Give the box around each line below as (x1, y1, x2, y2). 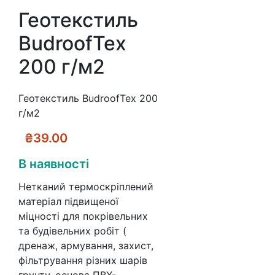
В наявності (18, 157, 89, 172)
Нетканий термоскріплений (18, 180, 153, 193)
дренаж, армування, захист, (18, 239, 153, 252)
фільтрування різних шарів (18, 254, 147, 267)
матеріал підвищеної (18, 195, 118, 208)
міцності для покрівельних (18, 210, 148, 223)
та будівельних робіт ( (18, 225, 126, 238)
